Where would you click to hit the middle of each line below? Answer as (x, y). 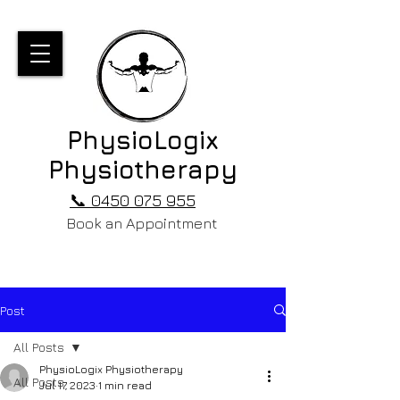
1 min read (125, 385)
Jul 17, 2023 (67, 385)
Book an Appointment (141, 223)
